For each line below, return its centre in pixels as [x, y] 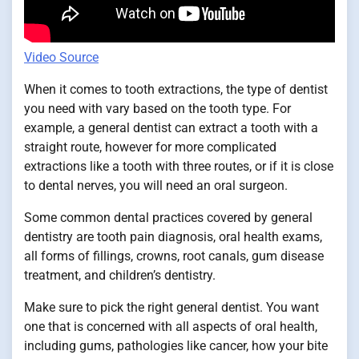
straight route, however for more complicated [150, 147]
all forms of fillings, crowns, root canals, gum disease [174, 256]
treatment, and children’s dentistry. [120, 276]
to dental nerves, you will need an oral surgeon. [156, 186]
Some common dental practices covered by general [168, 218]
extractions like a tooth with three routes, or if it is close [179, 167]
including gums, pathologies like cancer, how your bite [176, 346]
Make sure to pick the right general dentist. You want [171, 308]
